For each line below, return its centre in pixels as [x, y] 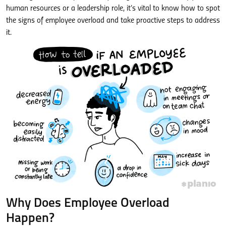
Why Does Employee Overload [88, 203]
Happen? [30, 218]
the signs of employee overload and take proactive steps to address [113, 21]
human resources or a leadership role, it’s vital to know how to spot [113, 9]
